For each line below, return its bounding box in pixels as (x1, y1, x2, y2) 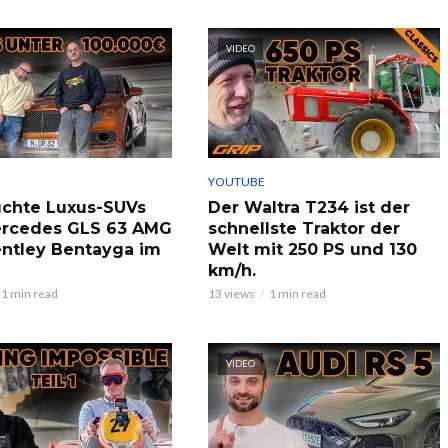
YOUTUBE (207, 173, 265, 189)
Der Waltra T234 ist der (207, 197, 410, 217)
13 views (207, 285, 255, 301)
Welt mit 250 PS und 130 (207, 239, 417, 259)
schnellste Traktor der (207, 218, 400, 238)
